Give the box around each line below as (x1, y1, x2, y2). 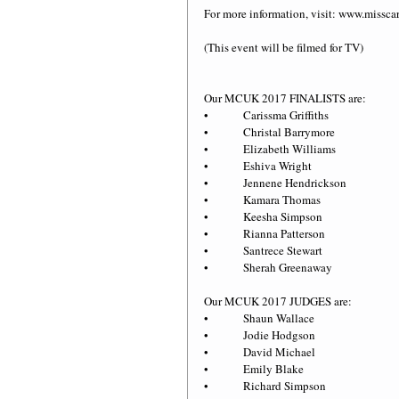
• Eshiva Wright (204, 158, 312, 175)
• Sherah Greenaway (204, 259, 332, 276)
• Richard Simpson (204, 378, 326, 395)
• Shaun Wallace (204, 310, 314, 327)
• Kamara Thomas (204, 191, 321, 208)
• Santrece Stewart (204, 242, 322, 259)
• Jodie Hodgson (204, 327, 315, 344)
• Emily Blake (204, 361, 304, 378)
